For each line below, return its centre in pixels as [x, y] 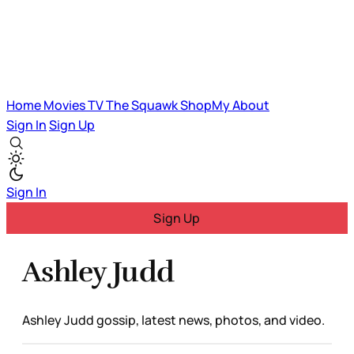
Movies [66, 105]
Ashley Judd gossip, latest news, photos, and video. [173, 320]
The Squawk [143, 105]
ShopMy [206, 105]
